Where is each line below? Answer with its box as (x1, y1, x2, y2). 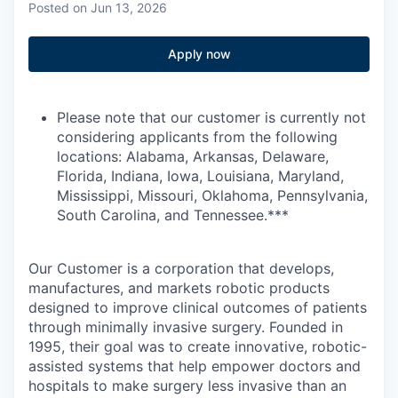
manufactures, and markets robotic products (28, 279, 330, 297)
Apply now (167, 46, 231, 61)
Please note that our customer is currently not (57, 108, 366, 126)
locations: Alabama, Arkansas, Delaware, (57, 147, 329, 165)
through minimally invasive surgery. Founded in (28, 318, 343, 336)
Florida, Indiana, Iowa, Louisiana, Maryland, (57, 167, 344, 185)
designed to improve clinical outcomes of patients (28, 298, 367, 316)
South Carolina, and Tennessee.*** (57, 206, 289, 224)
